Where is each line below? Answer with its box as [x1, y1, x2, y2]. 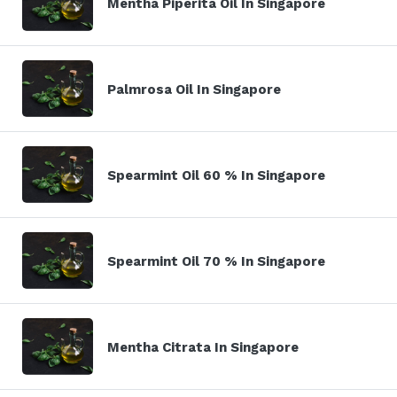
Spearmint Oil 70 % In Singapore [107, 253, 325, 269]
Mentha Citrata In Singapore [107, 339, 299, 355]
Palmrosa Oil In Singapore [107, 81, 281, 97]
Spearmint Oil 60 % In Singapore [107, 167, 325, 183]
